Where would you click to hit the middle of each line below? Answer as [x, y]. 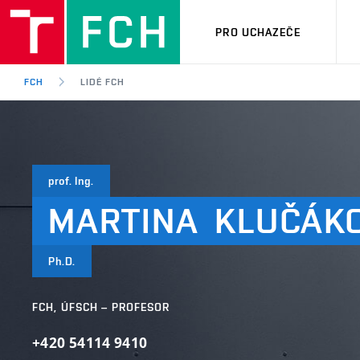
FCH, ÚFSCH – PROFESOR [101, 307]
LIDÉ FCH [102, 82]
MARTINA [124, 221]
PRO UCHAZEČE [258, 32]
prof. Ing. [71, 181]
